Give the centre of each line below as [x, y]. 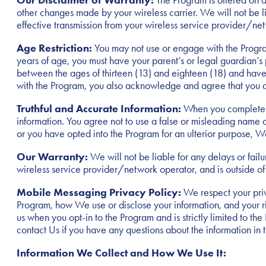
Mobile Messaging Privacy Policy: [100, 193]
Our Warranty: [52, 157]
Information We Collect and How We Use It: [121, 253]
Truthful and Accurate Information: [100, 109]
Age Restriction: [54, 48]
